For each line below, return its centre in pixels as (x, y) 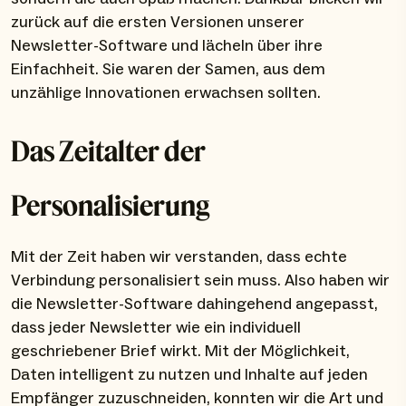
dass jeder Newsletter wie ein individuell (156, 328)
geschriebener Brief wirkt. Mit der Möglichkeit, (180, 352)
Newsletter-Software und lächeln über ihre (167, 46)
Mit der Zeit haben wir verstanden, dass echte (179, 257)
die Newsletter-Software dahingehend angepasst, (194, 304)
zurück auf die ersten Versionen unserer (158, 23)
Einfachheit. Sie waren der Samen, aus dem (168, 70)
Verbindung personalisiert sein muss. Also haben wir (200, 281)
